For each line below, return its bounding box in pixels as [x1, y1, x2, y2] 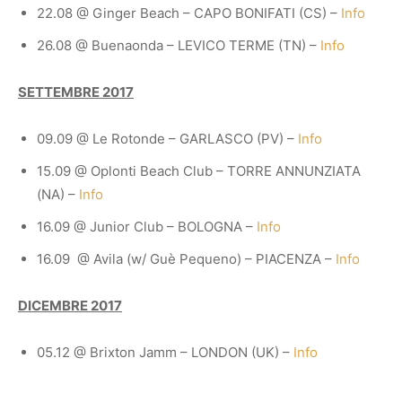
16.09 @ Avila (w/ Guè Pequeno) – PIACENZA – [37, 249, 336, 267]
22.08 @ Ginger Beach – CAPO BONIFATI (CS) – [37, 4, 341, 22]
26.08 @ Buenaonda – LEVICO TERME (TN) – [37, 36, 320, 54]
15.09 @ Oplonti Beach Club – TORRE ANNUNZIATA [37, 162, 361, 179]
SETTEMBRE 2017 [18, 83, 134, 100]
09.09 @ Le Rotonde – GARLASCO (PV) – [37, 129, 298, 147]
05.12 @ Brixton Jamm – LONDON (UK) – [37, 343, 293, 361]
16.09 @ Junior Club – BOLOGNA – [37, 217, 257, 235]
